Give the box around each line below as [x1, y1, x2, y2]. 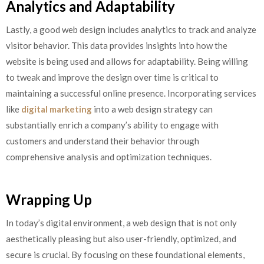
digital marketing [21, 103, 92, 114]
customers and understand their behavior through [6, 135, 199, 146]
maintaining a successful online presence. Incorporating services [6, 87, 256, 98]
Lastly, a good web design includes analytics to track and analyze [6, 24, 256, 35]
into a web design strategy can [92, 103, 213, 114]
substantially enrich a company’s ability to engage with [6, 119, 219, 130]
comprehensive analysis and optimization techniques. [6, 151, 212, 162]
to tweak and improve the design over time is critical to [6, 71, 219, 82]
